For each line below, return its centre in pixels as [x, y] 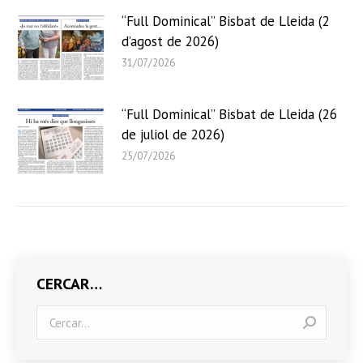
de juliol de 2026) [173, 135]
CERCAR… [69, 284]
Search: [55, 314]
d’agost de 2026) [170, 42]
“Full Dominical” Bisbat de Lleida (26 [229, 115]
